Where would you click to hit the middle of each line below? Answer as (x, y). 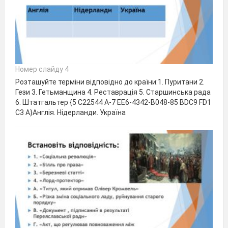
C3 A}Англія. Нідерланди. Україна (70, 113)
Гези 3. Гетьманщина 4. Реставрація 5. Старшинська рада (113, 92)
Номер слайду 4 (42, 69)
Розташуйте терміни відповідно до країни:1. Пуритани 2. (110, 82)
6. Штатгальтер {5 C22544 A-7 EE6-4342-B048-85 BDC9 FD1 (113, 103)
